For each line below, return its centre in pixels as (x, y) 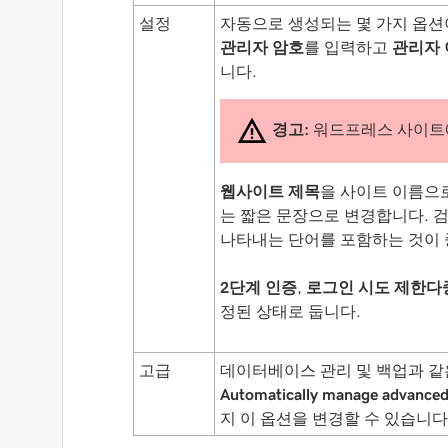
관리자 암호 (262, 47)
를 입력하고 (348, 47)
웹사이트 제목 (270, 191)
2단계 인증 (258, 287)
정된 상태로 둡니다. (290, 311)
